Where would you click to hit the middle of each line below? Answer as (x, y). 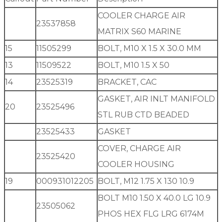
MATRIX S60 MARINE (139, 32)
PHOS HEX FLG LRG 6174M (151, 214)
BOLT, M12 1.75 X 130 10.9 (146, 181)
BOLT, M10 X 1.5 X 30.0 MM (149, 49)
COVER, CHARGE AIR (139, 149)
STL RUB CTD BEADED (143, 115)
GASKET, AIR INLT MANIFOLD (156, 99)
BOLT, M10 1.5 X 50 (134, 65)
